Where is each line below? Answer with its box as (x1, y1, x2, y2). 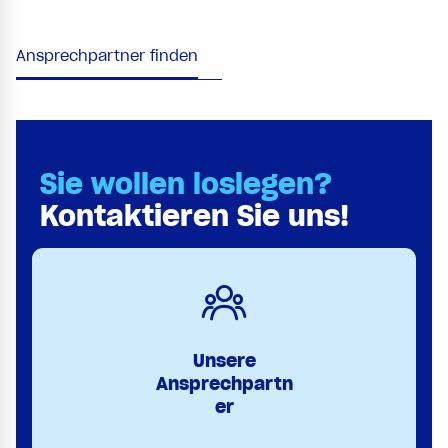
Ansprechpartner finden (16, 47, 198, 66)
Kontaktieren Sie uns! (40, 198, 349, 235)
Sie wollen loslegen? (40, 166, 332, 203)
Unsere (192, 349, 256, 373)
